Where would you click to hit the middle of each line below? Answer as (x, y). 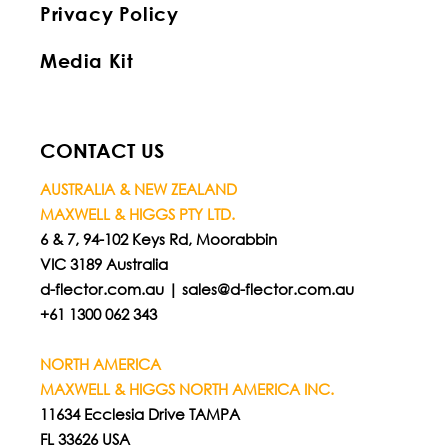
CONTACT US (102, 151)
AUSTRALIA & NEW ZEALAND (138, 189)
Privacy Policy (109, 14)
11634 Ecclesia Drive (114, 414)
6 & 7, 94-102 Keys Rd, (118, 239)
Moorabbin (238, 239)
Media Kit (87, 61)
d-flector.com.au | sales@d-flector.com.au (197, 289)
